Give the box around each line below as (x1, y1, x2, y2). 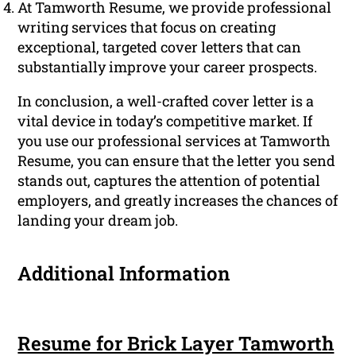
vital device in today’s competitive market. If (17, 111, 313, 131)
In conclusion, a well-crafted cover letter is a (17, 91, 315, 111)
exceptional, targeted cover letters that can (17, 37, 302, 57)
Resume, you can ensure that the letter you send (17, 151, 336, 171)
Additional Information (17, 261, 230, 287)
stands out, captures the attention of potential (17, 171, 321, 191)
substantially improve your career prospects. (17, 57, 318, 77)
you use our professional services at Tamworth (17, 131, 331, 151)
